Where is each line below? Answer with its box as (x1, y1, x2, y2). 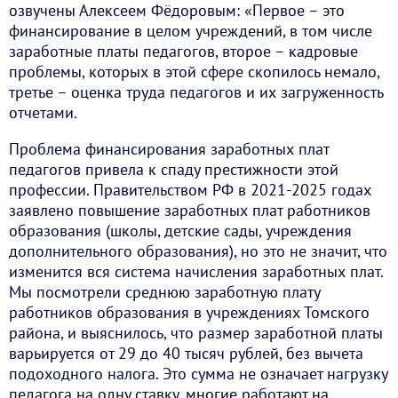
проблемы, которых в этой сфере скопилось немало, (9, 61, 379, 83)
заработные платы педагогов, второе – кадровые (9, 41, 358, 62)
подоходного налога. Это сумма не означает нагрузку (9, 363, 387, 385)
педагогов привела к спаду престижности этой (9, 159, 338, 180)
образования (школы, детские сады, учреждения (9, 220, 352, 242)
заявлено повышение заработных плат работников (9, 200, 370, 221)
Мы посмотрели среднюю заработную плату (9, 282, 320, 303)
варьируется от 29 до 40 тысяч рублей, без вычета (9, 343, 363, 364)
